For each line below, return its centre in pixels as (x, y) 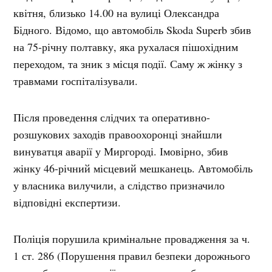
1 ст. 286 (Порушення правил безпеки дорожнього (132, 256)
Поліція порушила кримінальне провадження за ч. (132, 239)
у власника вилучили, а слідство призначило (119, 185)
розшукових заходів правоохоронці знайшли (118, 134)
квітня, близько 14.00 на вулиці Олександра (117, 13)
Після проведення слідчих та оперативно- (112, 117)
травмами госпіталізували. (76, 81)
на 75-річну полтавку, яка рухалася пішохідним (126, 47)
